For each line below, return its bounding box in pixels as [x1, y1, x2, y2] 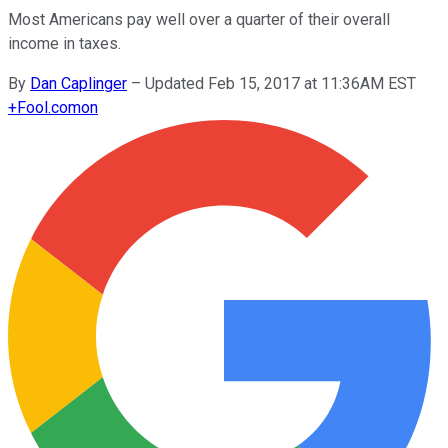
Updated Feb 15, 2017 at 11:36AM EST [145, 73, 416, 93]
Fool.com [17, 97, 81, 117]
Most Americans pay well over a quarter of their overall [8, 9, 390, 29]
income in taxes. [8, 33, 121, 53]
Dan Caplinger [30, 73, 127, 93]
